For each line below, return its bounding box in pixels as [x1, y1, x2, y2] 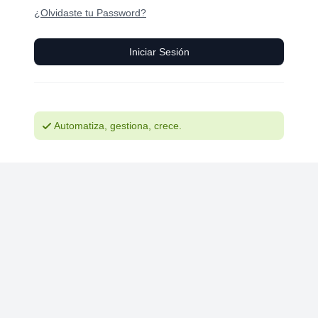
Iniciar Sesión [128, 46, 190, 57]
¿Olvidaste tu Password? [34, 7, 146, 18]
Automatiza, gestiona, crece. [54, 120, 182, 131]
